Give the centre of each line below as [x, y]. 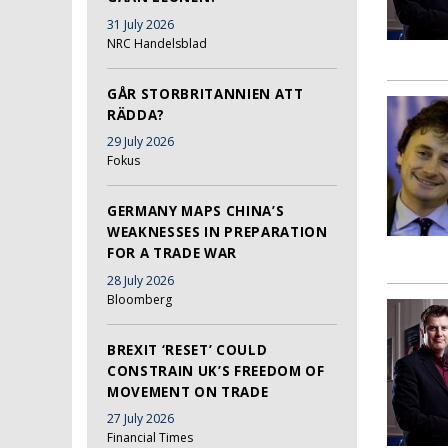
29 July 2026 [140, 142]
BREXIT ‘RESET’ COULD [187, 349]
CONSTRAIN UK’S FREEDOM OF [216, 370]
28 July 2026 [140, 280]
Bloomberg [139, 299]
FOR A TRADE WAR [172, 253]
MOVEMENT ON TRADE [188, 391]
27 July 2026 [140, 419]
